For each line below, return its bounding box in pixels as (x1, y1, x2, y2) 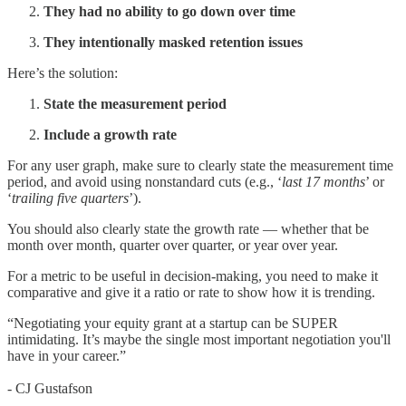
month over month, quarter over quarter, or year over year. (7, 237, 338, 253)
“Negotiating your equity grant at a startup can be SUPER (7, 314, 338, 331)
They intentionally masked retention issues (43, 34, 303, 50)
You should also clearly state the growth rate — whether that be (7, 220, 369, 237)
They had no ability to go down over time (43, 3, 295, 19)
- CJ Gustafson (7, 380, 92, 396)
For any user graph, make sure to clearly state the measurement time (7, 157, 393, 173)
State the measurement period (43, 95, 227, 111)
